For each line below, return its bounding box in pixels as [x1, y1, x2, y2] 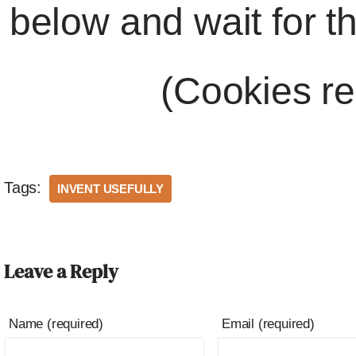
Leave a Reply [4, 258, 118, 284]
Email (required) [222, 316, 315, 331]
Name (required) [9, 316, 103, 331]
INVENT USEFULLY [57, 182, 164, 195]
